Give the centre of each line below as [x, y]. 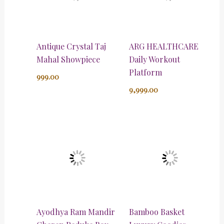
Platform [145, 72]
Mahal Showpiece [68, 59]
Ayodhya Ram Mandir [75, 211]
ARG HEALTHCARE [164, 46]
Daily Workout [154, 59]
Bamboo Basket [157, 211]
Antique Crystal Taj [71, 46]
